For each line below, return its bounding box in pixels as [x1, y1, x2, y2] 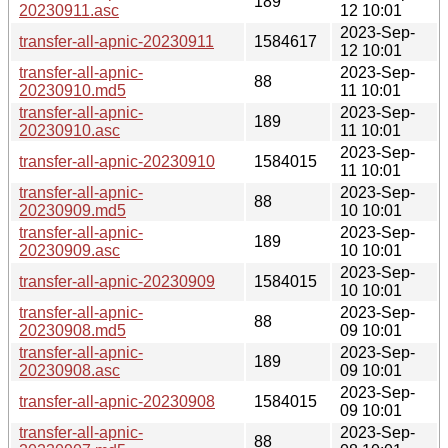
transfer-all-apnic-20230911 [19, 32, 214, 50]
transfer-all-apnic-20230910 [19, 152, 215, 170]
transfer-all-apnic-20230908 [19, 392, 215, 410]
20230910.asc [19, 121, 120, 139]
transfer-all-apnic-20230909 [19, 272, 215, 290]
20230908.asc [19, 361, 120, 379]
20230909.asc [19, 241, 120, 259]
